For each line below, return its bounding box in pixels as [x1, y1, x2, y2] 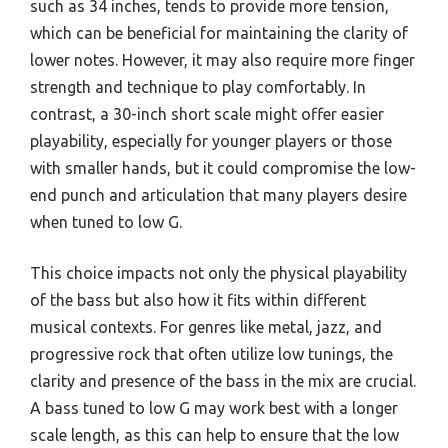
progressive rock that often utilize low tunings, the [30, 344, 393, 363]
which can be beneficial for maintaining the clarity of [30, 23, 408, 42]
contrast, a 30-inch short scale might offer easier [30, 104, 384, 123]
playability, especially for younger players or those [30, 131, 392, 150]
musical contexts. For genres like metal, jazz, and [30, 317, 382, 336]
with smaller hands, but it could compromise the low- [30, 158, 416, 177]
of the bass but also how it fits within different [30, 290, 366, 309]
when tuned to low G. [30, 212, 182, 231]
